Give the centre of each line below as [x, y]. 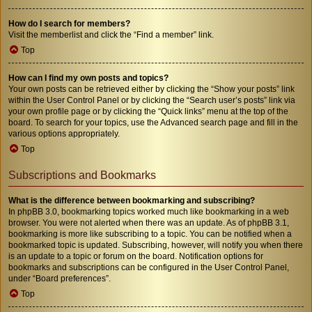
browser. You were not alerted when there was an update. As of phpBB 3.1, [149, 223]
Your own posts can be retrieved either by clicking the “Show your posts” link [151, 89]
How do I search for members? [69, 23]
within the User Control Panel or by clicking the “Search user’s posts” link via [152, 100]
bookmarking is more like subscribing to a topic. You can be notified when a [150, 234]
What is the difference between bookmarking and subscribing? [132, 200]
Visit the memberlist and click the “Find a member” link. [111, 34]
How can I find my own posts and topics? [88, 78]
